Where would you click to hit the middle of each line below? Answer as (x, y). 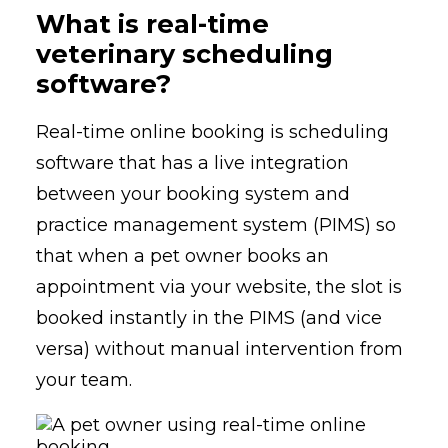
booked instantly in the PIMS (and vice (209, 318)
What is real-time (152, 24)
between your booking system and (193, 194)
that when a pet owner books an (182, 256)
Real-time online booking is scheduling (212, 132)
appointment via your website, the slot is (219, 287)
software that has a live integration (192, 163)
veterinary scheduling (184, 54)
